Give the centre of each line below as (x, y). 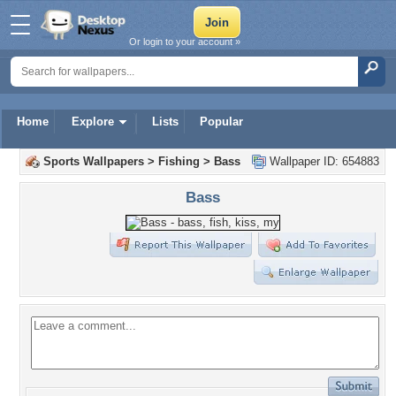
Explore (93, 122)
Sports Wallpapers (94, 161)
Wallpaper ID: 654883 (323, 161)
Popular (221, 122)
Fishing (179, 161)
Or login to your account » (185, 42)
